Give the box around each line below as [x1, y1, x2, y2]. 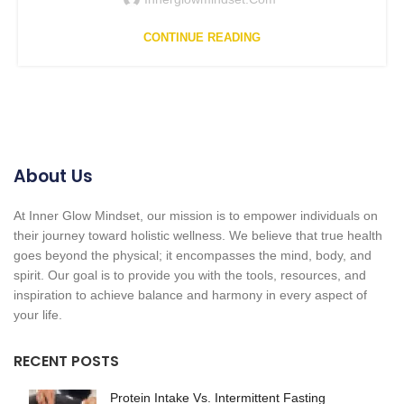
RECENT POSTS [14, 351, 119, 372]
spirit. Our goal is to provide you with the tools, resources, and [14, 268, 366, 283]
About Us [14, 164, 93, 189]
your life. [14, 308, 62, 323]
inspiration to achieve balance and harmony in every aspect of [14, 288, 367, 303]
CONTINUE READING [143, 31, 261, 45]
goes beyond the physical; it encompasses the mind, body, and [14, 248, 372, 263]
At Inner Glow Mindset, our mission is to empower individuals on [14, 208, 378, 224]
